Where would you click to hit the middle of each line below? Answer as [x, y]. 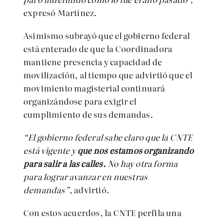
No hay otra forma [142, 163]
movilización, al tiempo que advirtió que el [108, 75]
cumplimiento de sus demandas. [88, 114]
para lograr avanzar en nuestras [86, 176]
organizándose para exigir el [80, 101]
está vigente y [50, 150]
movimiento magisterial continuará [94, 88]
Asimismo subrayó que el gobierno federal [107, 35]
